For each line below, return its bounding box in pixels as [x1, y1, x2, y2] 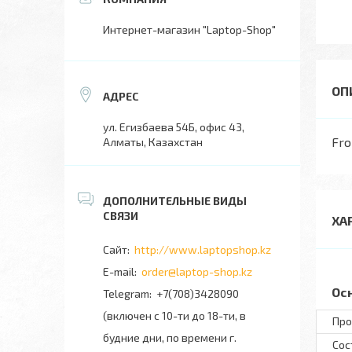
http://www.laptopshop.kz [134, 243, 271, 256]
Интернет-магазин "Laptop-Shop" [103, 23, 276, 36]
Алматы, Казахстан [103, 135, 203, 148]
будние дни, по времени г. [103, 331, 236, 344]
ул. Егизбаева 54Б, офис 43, [103, 120, 244, 134]
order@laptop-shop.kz [141, 265, 252, 278]
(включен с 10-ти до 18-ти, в [103, 309, 246, 322]
